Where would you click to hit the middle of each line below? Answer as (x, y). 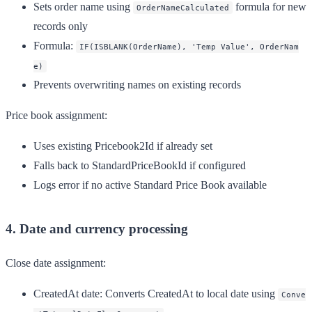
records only (61, 26)
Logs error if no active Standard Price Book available (150, 185)
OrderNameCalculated (183, 7)
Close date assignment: (56, 263)
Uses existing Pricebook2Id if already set (123, 146)
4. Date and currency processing (97, 228)
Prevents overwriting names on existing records (137, 84)
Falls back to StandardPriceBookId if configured (140, 165)
